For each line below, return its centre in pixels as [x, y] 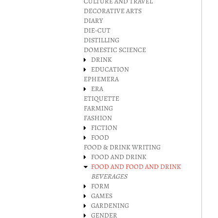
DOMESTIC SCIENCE [115, 50]
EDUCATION [110, 69]
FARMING [98, 108]
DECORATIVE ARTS [113, 11]
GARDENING [110, 206]
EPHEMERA [101, 79]
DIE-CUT [97, 30]
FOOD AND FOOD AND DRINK [136, 167]
